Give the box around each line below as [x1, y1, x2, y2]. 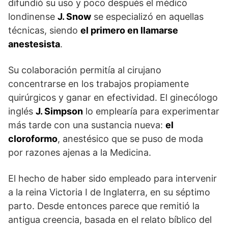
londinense [8, 11, 58, 22]
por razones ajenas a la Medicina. [8, 147, 151, 158]
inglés [8, 106, 36, 117]
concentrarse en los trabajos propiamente [8, 78, 189, 90]
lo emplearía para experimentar [83, 106, 219, 117]
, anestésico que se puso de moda [58, 133, 203, 145]
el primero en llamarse [80, 25, 178, 36]
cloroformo [8, 133, 58, 145]
